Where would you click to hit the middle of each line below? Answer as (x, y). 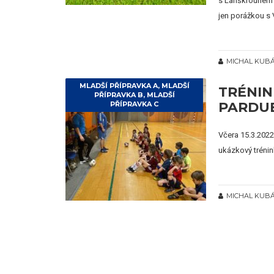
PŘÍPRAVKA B (118, 95)
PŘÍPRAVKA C (134, 104)
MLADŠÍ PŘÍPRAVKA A (118, 86)
